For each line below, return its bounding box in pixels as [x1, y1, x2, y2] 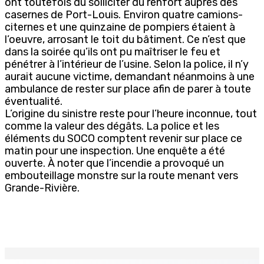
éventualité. [5, 94, 62, 108]
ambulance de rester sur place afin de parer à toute [5, 82, 251, 95]
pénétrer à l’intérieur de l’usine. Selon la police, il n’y [5, 57, 249, 71]
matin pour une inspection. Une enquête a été [5, 144, 225, 157]
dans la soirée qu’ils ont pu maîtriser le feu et [5, 45, 220, 58]
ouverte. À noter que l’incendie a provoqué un [5, 156, 224, 170]
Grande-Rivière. [5, 181, 80, 194]
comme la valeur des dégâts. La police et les [5, 119, 219, 133]
